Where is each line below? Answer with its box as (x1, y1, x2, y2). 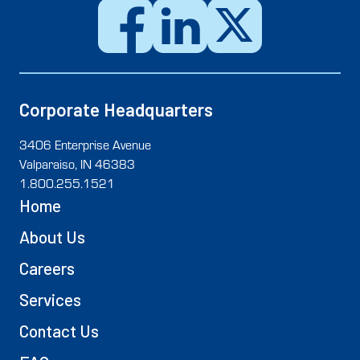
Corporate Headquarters (19, 99, 213, 121)
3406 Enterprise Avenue (19, 137, 151, 153)
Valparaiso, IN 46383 (19, 156, 135, 173)
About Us (19, 227, 85, 247)
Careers (19, 258, 75, 279)
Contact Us (19, 321, 99, 342)
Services (19, 289, 81, 310)
